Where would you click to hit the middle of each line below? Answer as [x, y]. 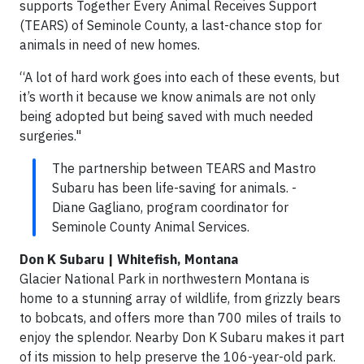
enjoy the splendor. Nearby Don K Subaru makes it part [182, 337]
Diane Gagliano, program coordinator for [170, 207]
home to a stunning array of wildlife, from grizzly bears [180, 298]
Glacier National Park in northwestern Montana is [165, 278]
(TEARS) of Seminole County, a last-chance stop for [171, 25]
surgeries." [50, 135]
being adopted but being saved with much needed [166, 116]
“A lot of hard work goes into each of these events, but [180, 77]
